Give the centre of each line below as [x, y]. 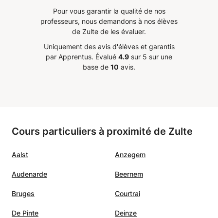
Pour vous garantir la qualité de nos [109, 11]
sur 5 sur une [151, 56]
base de [97, 67]
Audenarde [29, 174]
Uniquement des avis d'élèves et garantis [109, 46]
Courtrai [127, 193]
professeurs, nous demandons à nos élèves [109, 21]
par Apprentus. [70, 56]
